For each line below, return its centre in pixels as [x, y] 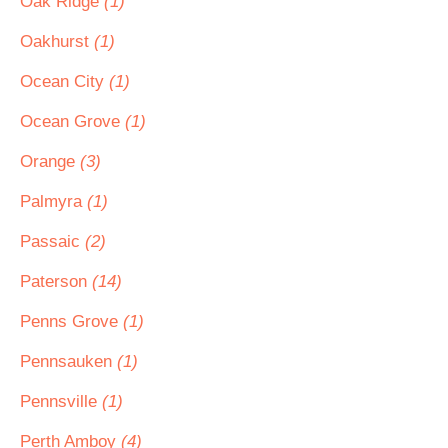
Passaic [52, 241]
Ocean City [64, 81]
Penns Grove [71, 321]
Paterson [56, 281]
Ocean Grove [72, 121]
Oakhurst [57, 41]
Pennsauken [68, 361]
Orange [50, 161]
